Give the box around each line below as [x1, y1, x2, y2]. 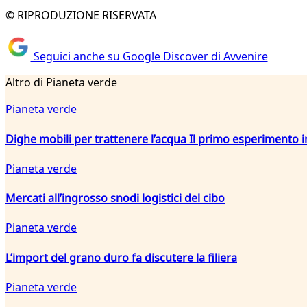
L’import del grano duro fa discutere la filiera [5, 249, 237, 265]
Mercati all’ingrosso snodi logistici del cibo [5, 191, 225, 206]
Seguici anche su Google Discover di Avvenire [30, 49, 268, 64]
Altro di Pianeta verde [5, 75, 117, 90]
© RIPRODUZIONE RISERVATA [5, 7, 156, 23]
